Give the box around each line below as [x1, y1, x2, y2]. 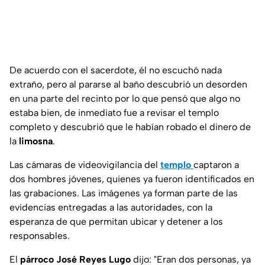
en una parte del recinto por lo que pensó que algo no [9, 93, 240, 105]
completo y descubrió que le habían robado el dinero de [9, 121, 251, 133]
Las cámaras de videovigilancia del [9, 159, 160, 171]
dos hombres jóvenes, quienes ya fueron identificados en [9, 173, 254, 185]
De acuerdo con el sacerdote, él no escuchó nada [9, 64, 222, 76]
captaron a [193, 159, 239, 171]
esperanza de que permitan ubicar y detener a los [9, 216, 223, 228]
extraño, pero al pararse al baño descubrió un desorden [9, 79, 247, 91]
